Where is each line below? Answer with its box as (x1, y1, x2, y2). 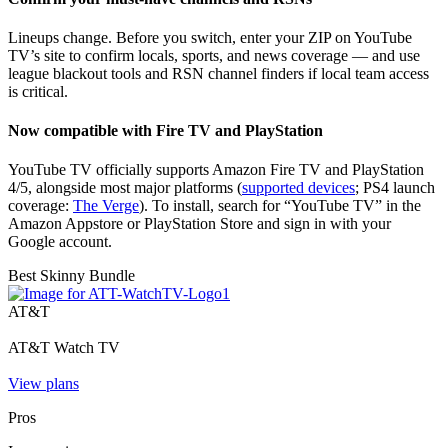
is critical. (8, 82, 68, 100)
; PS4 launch (355, 179, 435, 197)
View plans (8, 375, 79, 393)
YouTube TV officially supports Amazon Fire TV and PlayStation (8, 161, 424, 179)
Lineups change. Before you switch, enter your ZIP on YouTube (8, 28, 412, 46)
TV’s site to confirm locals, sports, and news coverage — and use (8, 46, 420, 64)
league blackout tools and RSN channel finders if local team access (8, 64, 429, 82)
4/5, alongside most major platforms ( (8, 179, 242, 197)
